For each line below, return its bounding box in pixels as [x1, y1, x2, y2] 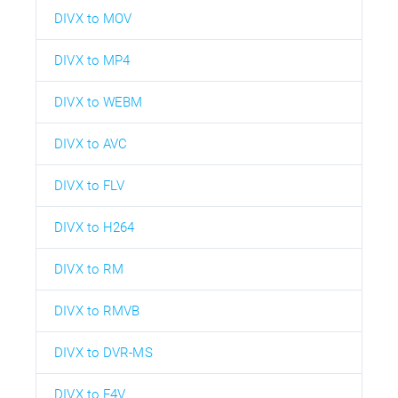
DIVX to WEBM [54, 93, 143, 110]
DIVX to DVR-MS [54, 344, 153, 361]
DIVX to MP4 [54, 52, 131, 68]
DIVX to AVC [54, 135, 128, 152]
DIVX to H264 [54, 219, 135, 235]
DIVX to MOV [54, 10, 132, 27]
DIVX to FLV [54, 177, 125, 194]
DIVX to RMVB [54, 302, 140, 319]
